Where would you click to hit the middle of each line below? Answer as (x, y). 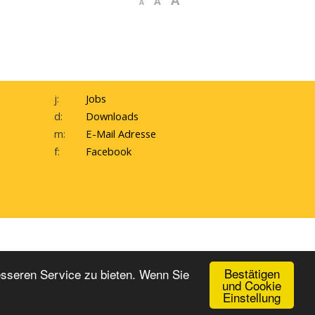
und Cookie (252, 285)
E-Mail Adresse (121, 134)
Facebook (109, 152)
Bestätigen (252, 273)
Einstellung (252, 297)
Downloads (112, 116)
